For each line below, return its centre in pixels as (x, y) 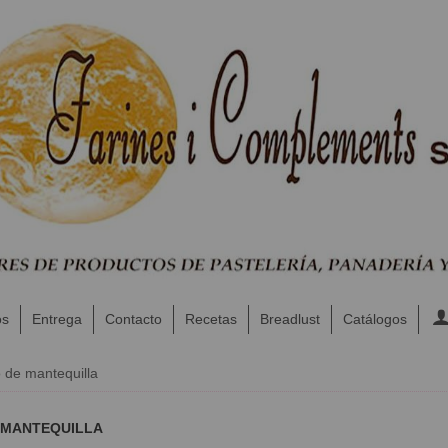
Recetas (210, 318)
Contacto (133, 318)
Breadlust (289, 318)
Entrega (56, 318)
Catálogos (374, 318)
